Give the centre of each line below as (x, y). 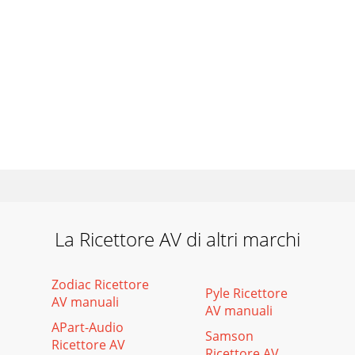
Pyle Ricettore (246, 293)
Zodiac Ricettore (100, 284)
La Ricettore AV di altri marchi (177, 239)
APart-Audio (88, 327)
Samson (229, 336)
